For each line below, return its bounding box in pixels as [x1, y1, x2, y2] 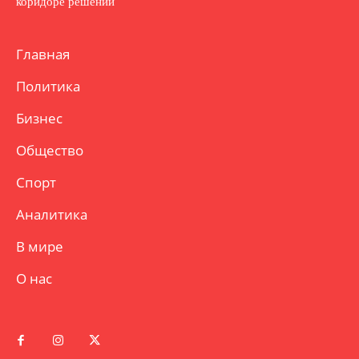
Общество [16, 140, 83, 159]
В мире [16, 236, 63, 256]
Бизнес [16, 108, 63, 127]
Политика [16, 76, 80, 95]
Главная [16, 44, 70, 63]
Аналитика [16, 204, 87, 224]
